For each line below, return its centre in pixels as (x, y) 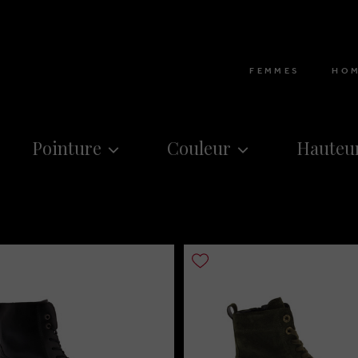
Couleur (199, 147)
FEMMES (275, 70)
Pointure (67, 147)
